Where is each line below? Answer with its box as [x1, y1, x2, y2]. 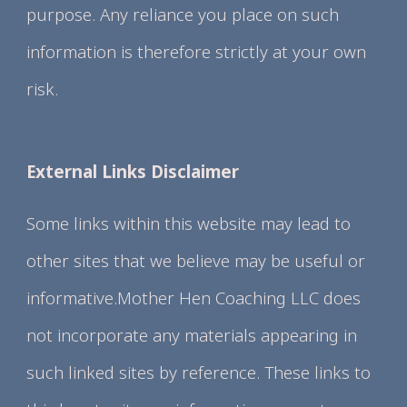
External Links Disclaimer [26, 160, 240, 183]
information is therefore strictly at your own [26, 40, 367, 63]
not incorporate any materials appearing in [26, 323, 358, 346]
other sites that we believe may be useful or [26, 249, 366, 272]
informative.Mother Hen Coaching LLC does [26, 286, 362, 309]
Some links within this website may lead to [26, 212, 352, 234]
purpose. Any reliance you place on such [26, 3, 340, 25]
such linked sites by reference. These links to [26, 361, 372, 383]
